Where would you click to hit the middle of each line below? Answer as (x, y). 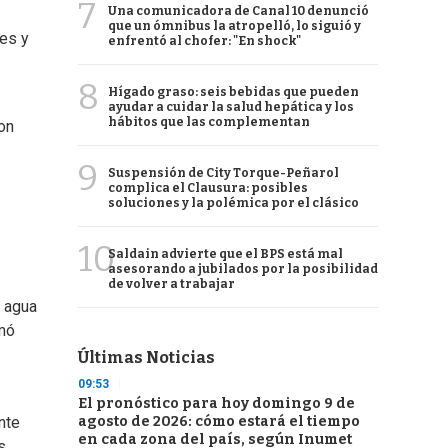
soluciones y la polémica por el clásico (233, 203)
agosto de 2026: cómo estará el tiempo (219, 421)
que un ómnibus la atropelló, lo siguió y (234, 26)
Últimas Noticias (146, 357)
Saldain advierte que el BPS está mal (225, 254)
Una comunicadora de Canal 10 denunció (238, 11)
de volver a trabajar (171, 284)
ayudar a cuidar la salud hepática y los (231, 107)
